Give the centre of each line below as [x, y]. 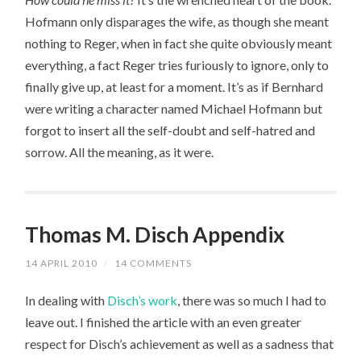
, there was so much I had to [252, 301]
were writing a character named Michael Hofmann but [174, 109]
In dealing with [66, 301]
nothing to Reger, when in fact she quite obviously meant [179, 44]
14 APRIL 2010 [62, 263]
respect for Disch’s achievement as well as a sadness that [180, 344]
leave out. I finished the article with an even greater [164, 322]
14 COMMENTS [154, 263]
